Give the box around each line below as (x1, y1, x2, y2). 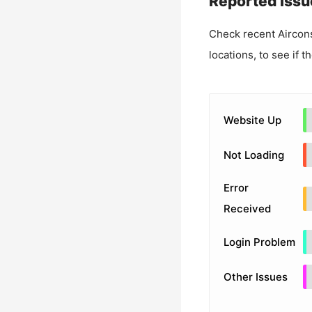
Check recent (208, 27, 278, 40)
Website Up (223, 113, 281, 127)
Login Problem (223, 235, 295, 249)
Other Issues (223, 270, 288, 283)
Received (223, 202, 271, 215)
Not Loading (223, 148, 284, 162)
